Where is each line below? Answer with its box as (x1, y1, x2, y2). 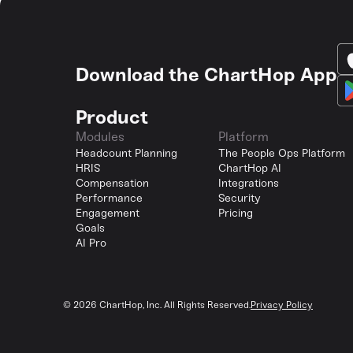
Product (76, 106, 149, 128)
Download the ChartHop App (76, 63, 337, 86)
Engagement (76, 206, 140, 220)
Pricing (218, 206, 254, 220)
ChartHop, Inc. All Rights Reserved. (97, 299, 251, 310)
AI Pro (76, 236, 107, 250)
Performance (76, 191, 143, 205)
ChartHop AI (218, 162, 282, 175)
